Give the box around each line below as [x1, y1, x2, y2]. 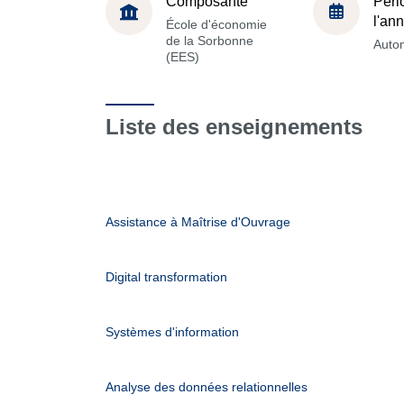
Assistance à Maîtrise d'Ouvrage [106, 215, 290, 229]
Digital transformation [106, 270, 227, 284]
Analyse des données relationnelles [106, 380, 308, 394]
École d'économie [166, 16, 267, 32]
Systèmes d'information [106, 325, 239, 339]
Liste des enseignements [106, 115, 363, 139]
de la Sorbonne [166, 32, 253, 48]
